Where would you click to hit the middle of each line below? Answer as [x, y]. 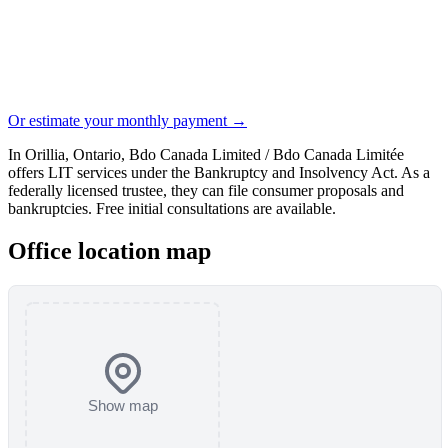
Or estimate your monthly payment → [127, 120]
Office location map [109, 250]
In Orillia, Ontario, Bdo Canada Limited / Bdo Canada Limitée [206, 154]
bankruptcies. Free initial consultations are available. [172, 208]
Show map [122, 405]
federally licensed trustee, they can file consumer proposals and [206, 190]
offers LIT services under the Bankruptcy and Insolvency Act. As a [219, 172]
